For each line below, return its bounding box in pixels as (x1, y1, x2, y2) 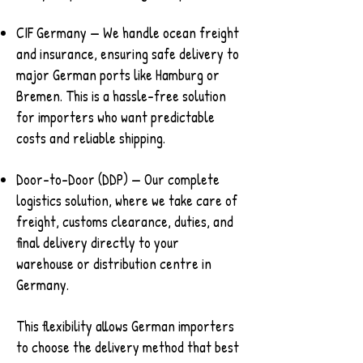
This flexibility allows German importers (16, 316, 234, 336)
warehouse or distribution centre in (16, 254, 211, 274)
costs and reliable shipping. (16, 128, 165, 148)
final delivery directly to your (16, 233, 179, 253)
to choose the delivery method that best (16, 337, 239, 357)
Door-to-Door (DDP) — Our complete (16, 169, 220, 190)
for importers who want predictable (16, 107, 215, 127)
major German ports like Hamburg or (16, 65, 220, 85)
